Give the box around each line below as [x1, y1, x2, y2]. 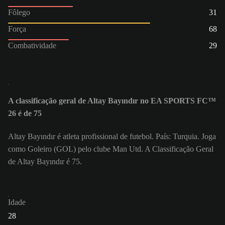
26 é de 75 [8, 109, 42, 118]
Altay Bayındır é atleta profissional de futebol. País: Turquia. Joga [8, 132, 216, 141]
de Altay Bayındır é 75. [8, 157, 82, 166]
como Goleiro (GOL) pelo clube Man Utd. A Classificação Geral [8, 145, 213, 154]
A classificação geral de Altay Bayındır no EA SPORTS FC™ [8, 96, 216, 105]
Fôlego [8, 8, 30, 17]
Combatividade [8, 41, 56, 50]
